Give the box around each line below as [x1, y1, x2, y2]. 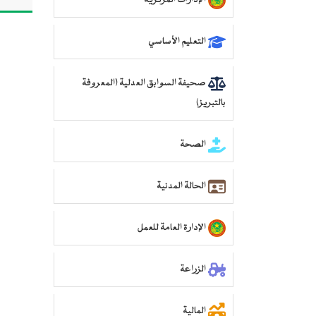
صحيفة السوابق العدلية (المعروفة [82, 78, 206, 90]
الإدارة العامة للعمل [138, 222, 206, 234]
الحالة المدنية [157, 181, 206, 193]
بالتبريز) [196, 97, 226, 109]
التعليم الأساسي [148, 36, 206, 48]
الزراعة [180, 264, 206, 276]
